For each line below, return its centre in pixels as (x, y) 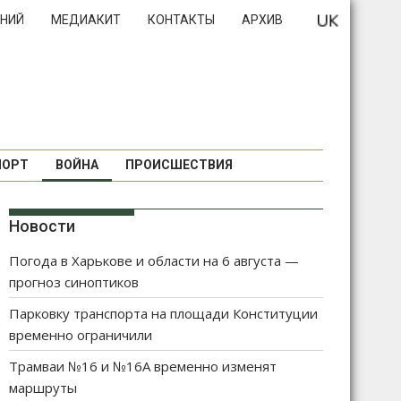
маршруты (43, 388)
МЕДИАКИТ (86, 20)
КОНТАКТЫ (181, 20)
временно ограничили (81, 335)
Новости (42, 226)
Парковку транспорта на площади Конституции (163, 313)
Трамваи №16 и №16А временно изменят (143, 366)
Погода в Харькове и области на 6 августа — (154, 260)
